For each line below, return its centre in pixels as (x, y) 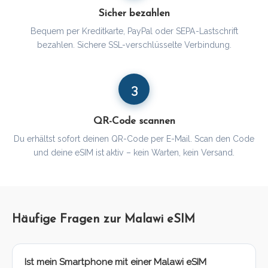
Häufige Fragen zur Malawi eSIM (103, 220)
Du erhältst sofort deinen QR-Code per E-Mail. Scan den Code (134, 139)
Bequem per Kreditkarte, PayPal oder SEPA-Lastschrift (134, 31)
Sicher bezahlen (134, 14)
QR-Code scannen (134, 121)
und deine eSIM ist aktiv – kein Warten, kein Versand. (134, 153)
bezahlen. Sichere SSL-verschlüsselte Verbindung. (134, 45)
